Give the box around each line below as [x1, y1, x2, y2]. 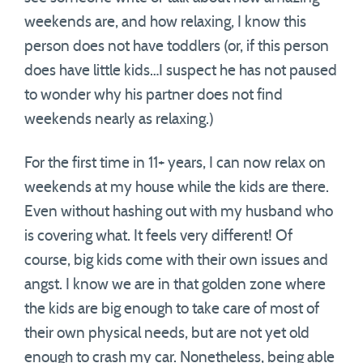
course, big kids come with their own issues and [24, 253, 328, 268]
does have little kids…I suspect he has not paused [24, 63, 337, 79]
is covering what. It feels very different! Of [24, 228, 293, 244]
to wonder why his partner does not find [24, 88, 283, 103]
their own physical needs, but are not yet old [24, 326, 310, 341]
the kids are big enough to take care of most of [24, 301, 319, 317]
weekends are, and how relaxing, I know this [24, 15, 306, 30]
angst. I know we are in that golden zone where [24, 277, 326, 293]
